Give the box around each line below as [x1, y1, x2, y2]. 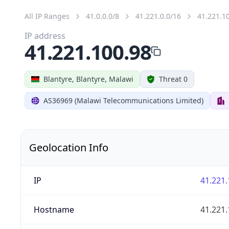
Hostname [33, 203, 74, 215]
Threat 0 [159, 74, 188, 84]
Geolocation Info [29, 140, 108, 154]
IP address [25, 30, 65, 41]
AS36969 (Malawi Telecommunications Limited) [43, 95, 203, 105]
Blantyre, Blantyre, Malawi [43, 74, 133, 84]
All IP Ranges [25, 11, 70, 21]
